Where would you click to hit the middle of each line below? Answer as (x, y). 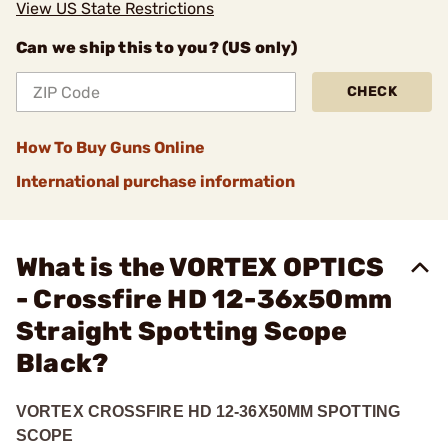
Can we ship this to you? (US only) (156, 47)
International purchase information (155, 181)
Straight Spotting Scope (182, 331)
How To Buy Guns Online (110, 147)
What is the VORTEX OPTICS (200, 267)
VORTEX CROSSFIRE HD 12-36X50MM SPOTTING (208, 411)
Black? (62, 363)
